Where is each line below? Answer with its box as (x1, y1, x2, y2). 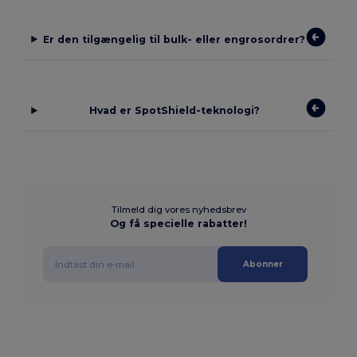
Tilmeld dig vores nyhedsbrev (111, 204, 246, 216)
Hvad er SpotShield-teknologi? (88, 104, 260, 117)
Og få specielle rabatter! (110, 218, 247, 230)
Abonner (242, 259, 283, 270)
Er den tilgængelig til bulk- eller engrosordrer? (43, 33, 306, 45)
